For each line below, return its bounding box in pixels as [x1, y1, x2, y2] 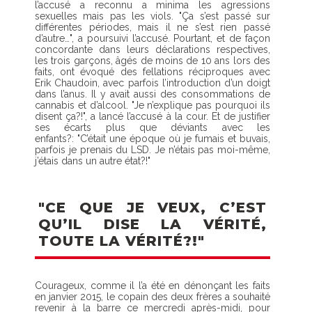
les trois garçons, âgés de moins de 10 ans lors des [35, 54, 270, 66]
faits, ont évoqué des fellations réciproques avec [35, 65, 270, 77]
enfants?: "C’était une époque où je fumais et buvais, [35, 132, 270, 144]
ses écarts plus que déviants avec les [35, 121, 270, 133]
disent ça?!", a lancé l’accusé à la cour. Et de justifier [35, 110, 270, 122]
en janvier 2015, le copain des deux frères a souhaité [35, 290, 270, 302]
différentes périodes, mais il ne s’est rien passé [35, 21, 270, 33]
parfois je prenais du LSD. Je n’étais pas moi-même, [35, 143, 270, 155]
